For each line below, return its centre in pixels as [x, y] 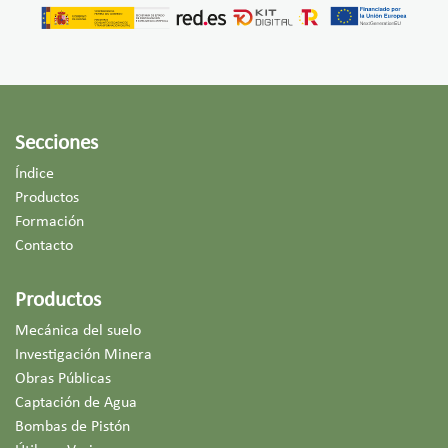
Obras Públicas [63, 379]
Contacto [44, 246]
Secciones [56, 144]
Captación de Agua [76, 403]
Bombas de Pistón [72, 427]
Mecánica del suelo [78, 331]
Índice [34, 174]
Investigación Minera [83, 355]
